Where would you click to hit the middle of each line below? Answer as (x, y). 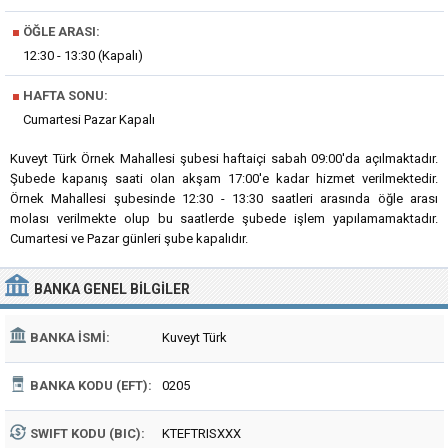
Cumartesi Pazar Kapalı (89, 119)
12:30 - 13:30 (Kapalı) (83, 55)
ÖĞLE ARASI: (60, 31)
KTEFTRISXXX (201, 433)
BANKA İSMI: (70, 337)
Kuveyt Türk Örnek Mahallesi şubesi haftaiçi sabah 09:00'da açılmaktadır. (224, 158)
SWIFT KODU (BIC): (87, 433)
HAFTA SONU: (64, 95)
